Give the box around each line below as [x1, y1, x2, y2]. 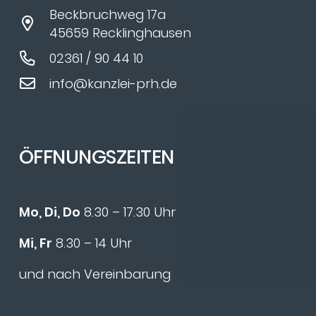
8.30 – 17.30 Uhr [80, 202, 176, 221]
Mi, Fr [19, 233, 52, 252]
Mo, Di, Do [19, 202, 80, 221]
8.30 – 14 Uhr [52, 233, 132, 252]
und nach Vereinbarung [19, 265, 171, 283]
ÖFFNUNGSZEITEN [19, 143, 174, 170]
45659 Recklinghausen [49, 23, 192, 42]
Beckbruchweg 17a [49, 5, 166, 23]
